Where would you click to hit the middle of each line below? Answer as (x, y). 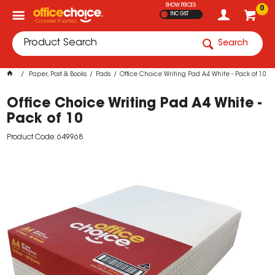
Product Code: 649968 (45, 137)
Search (233, 44)
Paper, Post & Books (58, 75)
